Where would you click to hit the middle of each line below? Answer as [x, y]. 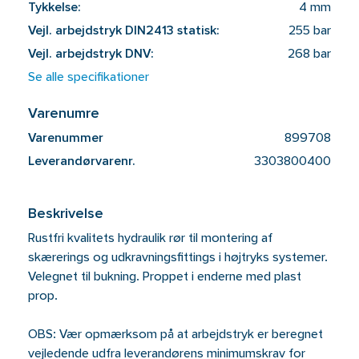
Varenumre [63, 114]
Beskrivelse [65, 214]
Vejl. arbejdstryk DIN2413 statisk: [123, 31]
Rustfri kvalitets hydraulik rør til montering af [150, 239]
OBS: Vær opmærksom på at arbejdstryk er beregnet [175, 335]
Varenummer [65, 139]
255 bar [310, 31]
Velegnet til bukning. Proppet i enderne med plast [164, 277]
